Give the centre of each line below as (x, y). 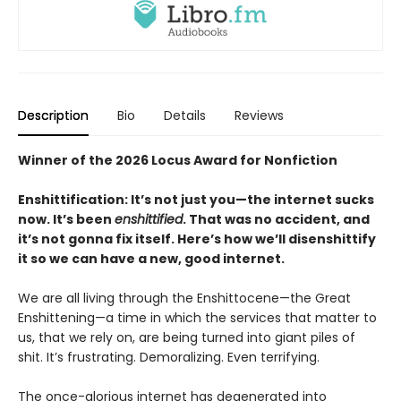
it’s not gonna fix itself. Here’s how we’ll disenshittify (197, 239)
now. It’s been (66, 219)
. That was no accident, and (276, 219)
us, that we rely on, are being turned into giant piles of (187, 337)
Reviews (259, 115)
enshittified (149, 219)
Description (53, 115)
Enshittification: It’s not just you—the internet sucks (196, 199)
